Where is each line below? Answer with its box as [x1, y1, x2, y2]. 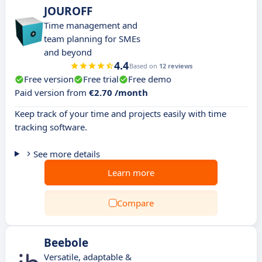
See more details [33, 148, 100, 160]
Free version [24, 73, 74, 85]
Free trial [83, 73, 119, 85]
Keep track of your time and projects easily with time [15, 108, 226, 119]
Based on [129, 61, 159, 70]
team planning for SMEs [44, 33, 140, 44]
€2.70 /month [89, 87, 148, 98]
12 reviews [158, 61, 192, 70]
